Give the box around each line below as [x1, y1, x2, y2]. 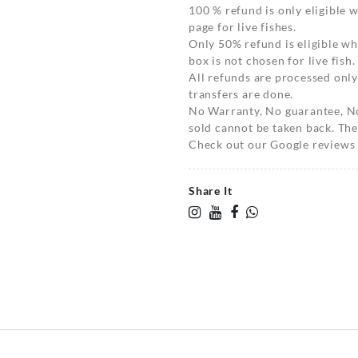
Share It [189, 184, 233, 197]
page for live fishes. [189, 20, 296, 34]
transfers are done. [189, 87, 294, 101]
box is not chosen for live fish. [189, 54, 356, 67]
